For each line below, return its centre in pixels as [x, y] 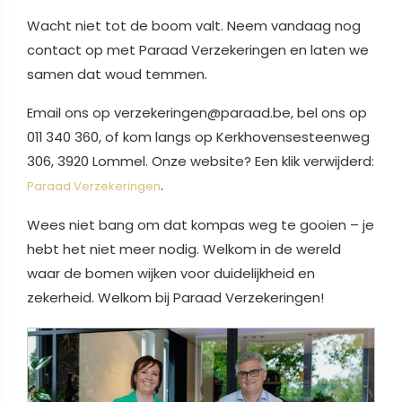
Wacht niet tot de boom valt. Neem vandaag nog [194, 26]
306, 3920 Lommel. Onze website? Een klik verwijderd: [201, 162]
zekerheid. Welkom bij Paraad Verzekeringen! [175, 298]
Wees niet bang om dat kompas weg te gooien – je [201, 225]
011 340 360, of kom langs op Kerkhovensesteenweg [198, 137]
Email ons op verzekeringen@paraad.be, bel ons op [197, 113]
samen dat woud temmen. [117, 74]
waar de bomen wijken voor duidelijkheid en [171, 274]
